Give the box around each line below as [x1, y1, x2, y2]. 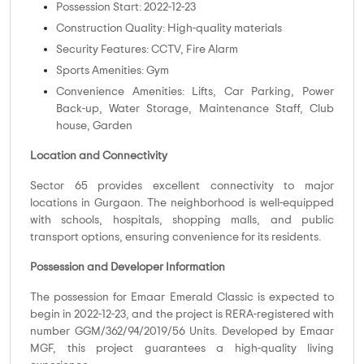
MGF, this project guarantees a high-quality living [30, 343, 334, 355]
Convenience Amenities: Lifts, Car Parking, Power [56, 86, 334, 98]
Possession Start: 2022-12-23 [56, 2, 196, 14]
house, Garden [56, 120, 132, 132]
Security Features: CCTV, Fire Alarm [56, 44, 238, 56]
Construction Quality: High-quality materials [56, 23, 282, 35]
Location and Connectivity [30, 150, 167, 162]
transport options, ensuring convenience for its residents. [30, 232, 321, 244]
